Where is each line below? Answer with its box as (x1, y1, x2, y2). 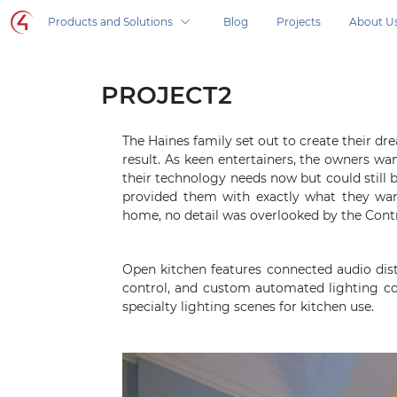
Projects (276, 15, 321, 28)
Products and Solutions (48, 15, 173, 28)
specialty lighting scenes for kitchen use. (122, 299, 374, 315)
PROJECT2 (101, 81, 232, 110)
